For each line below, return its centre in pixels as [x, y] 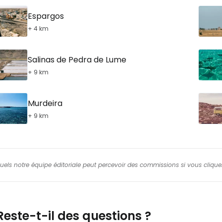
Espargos [46, 16]
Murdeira [45, 103]
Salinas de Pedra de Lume [77, 59]
